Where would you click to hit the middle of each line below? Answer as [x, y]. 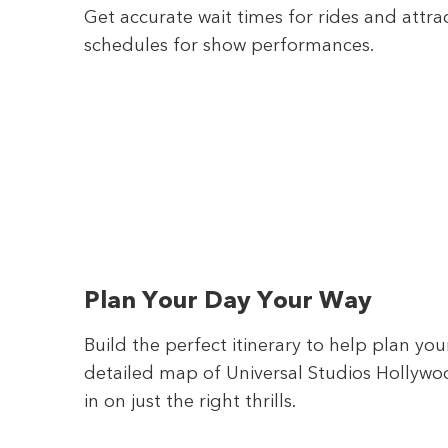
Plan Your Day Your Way [227, 298]
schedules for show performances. [228, 43]
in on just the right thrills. [189, 399]
